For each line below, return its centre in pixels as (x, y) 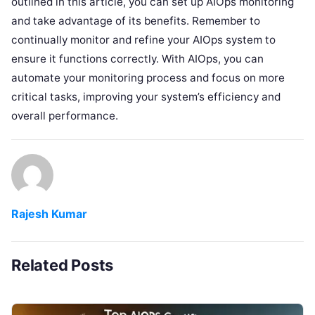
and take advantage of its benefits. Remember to (136, 20)
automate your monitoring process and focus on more (148, 77)
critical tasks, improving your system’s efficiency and (146, 96)
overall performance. (65, 115)
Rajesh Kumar (49, 213)
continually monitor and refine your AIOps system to (143, 39)
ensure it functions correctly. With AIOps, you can (137, 58)
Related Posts (63, 265)
